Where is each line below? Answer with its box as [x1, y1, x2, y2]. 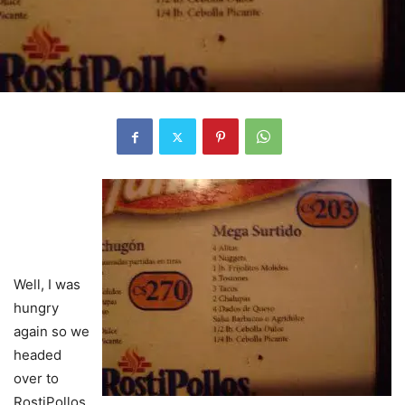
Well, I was [14, 276, 80, 294]
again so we [14, 323, 89, 341]
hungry [14, 299, 59, 317]
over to [14, 370, 59, 388]
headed [14, 346, 61, 364]
